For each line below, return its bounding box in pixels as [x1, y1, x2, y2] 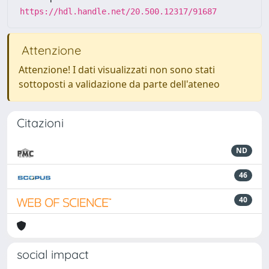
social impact [17, 247, 89, 262]
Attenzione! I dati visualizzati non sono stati [19, 63, 215, 76]
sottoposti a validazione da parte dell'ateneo [19, 77, 220, 91]
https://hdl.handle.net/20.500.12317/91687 [20, 7, 217, 16]
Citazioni [17, 115, 64, 130]
